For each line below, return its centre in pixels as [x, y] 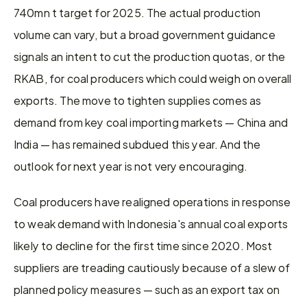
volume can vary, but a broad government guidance [145, 34]
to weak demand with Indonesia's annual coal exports [151, 223]
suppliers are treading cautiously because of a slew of [152, 267]
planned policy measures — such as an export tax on [147, 289]
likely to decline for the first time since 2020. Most [143, 245]
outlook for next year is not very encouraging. [131, 165]
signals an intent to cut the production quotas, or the [150, 56]
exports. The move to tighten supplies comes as [138, 100]
